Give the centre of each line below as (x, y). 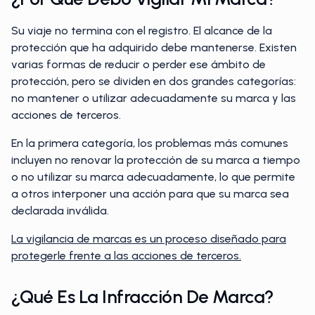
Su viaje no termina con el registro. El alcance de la (142, 31)
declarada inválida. (60, 211)
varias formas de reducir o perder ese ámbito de (139, 64)
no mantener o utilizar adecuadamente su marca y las (154, 98)
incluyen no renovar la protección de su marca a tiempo (156, 160)
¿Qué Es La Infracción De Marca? (143, 297)
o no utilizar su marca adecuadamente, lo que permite (153, 177)
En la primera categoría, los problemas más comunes (150, 143)
